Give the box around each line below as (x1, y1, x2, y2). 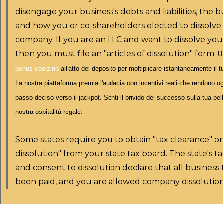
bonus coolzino (15, 65, 59, 72)
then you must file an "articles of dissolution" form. (15, 49, 218, 58)
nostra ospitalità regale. (15, 108, 83, 115)
